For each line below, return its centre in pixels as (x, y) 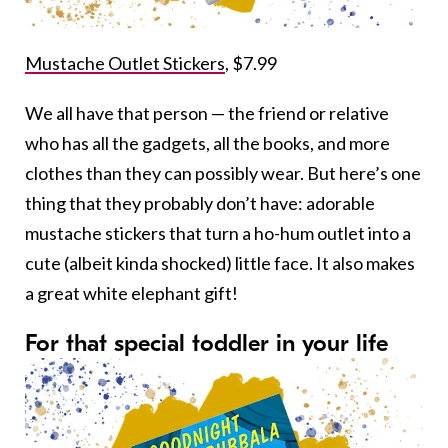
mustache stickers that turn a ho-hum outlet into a (218, 232)
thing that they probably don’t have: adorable (200, 202)
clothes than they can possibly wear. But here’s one (223, 172)
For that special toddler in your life (206, 342)
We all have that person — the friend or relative (207, 112)
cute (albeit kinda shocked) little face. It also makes (220, 262)
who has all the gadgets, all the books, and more (207, 142)
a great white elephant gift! (131, 292)
